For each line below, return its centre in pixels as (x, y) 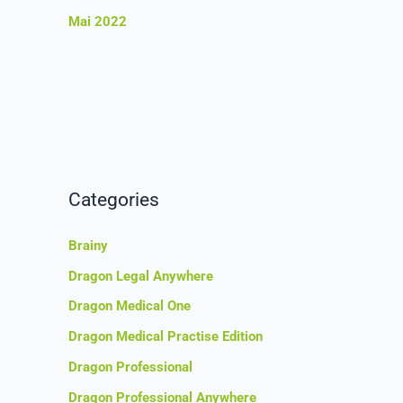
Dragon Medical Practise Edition (166, 336)
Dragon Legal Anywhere (141, 276)
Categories (114, 200)
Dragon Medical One (130, 306)
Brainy (88, 245)
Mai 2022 (98, 22)
